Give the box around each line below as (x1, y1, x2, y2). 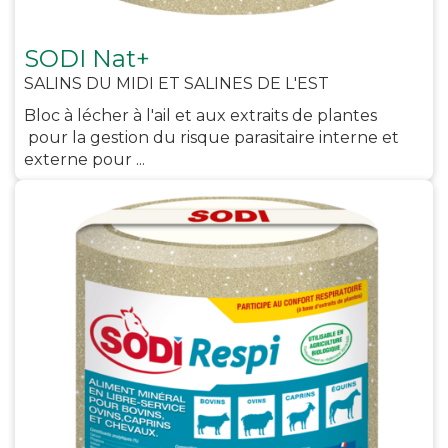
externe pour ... (24, 150, 145, 169)
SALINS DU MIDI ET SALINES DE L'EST (24, 74, 329, 93)
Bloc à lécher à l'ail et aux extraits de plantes (24, 106, 377, 125)
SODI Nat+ (24, 44, 150, 73)
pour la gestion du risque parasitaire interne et (24, 128, 399, 147)
